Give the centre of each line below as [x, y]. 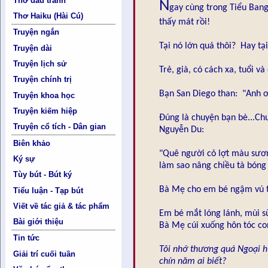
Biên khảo [32, 143]
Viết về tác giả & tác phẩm [62, 206]
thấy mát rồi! [185, 22]
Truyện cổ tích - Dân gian [60, 127]
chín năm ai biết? [193, 262]
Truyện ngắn [36, 32]
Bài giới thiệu [39, 222]
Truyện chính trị [43, 80]
